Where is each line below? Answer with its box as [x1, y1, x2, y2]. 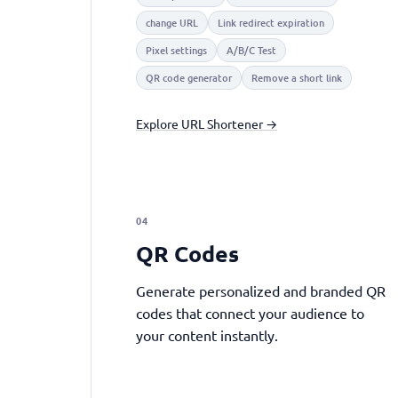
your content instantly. [136, 326, 278, 344]
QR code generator [146, 70, 232, 85]
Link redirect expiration [218, 15, 324, 30]
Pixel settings [146, 43, 207, 58]
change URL [146, 15, 198, 30]
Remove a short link [251, 70, 342, 85]
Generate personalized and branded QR [136, 282, 386, 299]
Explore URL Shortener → [136, 115, 277, 131]
